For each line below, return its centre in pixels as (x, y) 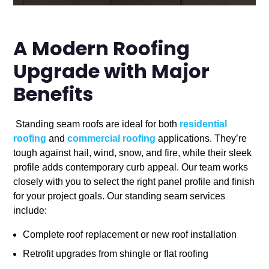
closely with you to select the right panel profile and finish (134, 182)
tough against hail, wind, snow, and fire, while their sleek (133, 153)
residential (204, 124)
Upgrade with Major (112, 74)
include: (30, 211)
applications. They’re (201, 139)
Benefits (53, 96)
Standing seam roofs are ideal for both (97, 124)
